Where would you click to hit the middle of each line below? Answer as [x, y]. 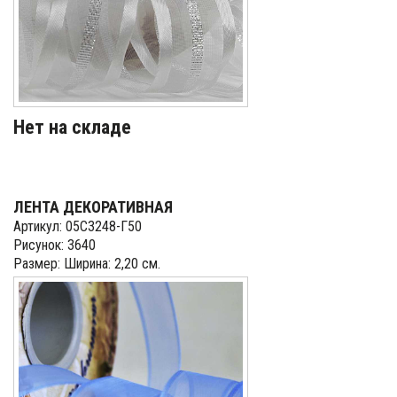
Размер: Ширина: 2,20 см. [87, 264]
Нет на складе [72, 127]
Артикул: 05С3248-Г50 [78, 226]
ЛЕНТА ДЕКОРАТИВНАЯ [93, 207]
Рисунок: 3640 [54, 245]
